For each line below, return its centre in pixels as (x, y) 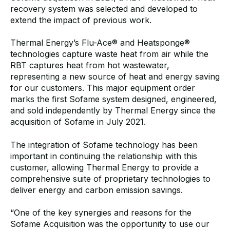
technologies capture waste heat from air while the (109, 54)
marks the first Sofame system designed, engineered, (113, 99)
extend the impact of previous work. (81, 20)
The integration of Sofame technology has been (104, 145)
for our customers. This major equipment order (103, 88)
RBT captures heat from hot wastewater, (90, 65)
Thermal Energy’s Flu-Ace (61, 43)
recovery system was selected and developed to (104, 8)
